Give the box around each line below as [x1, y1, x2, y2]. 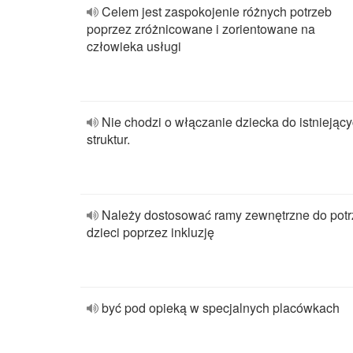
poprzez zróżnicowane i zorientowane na [87, 20, 315, 38]
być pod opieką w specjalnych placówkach [102, 299, 340, 317]
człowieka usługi [87, 37, 181, 55]
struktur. [87, 130, 130, 148]
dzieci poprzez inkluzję [87, 223, 214, 241]
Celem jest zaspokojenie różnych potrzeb [102, 2, 332, 20]
